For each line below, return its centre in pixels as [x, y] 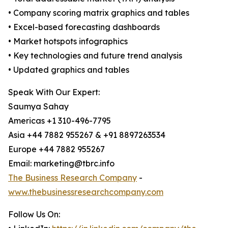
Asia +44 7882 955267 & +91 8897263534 [87, 135]
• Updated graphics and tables [69, 70]
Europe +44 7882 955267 [56, 149]
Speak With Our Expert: [54, 92]
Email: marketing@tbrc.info [61, 164]
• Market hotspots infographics [68, 41]
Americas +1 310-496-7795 [60, 121]
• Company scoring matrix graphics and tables [99, 13]
